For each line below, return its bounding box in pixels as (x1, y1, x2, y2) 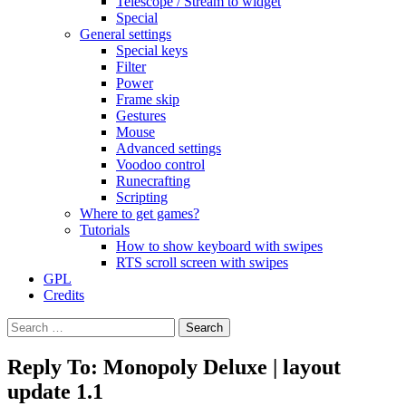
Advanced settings (116, 140, 221, 156)
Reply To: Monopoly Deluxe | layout (7, 354, 341, 379)
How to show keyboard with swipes (116, 238, 323, 254)
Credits (43, 287, 84, 303)
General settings (80, 26, 171, 42)
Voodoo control (116, 157, 205, 172)
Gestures (116, 108, 166, 123)
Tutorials (80, 222, 130, 237)
